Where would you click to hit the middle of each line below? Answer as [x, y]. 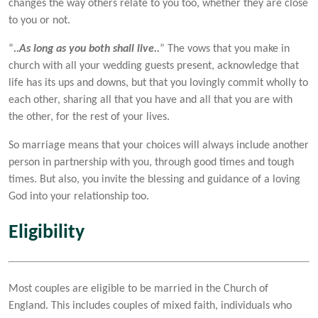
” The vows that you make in [225, 49]
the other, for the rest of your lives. [89, 117]
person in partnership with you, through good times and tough [151, 163]
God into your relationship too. [79, 197]
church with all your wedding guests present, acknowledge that [154, 66]
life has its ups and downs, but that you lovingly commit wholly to [158, 83]
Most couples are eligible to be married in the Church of [138, 289]
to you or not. [39, 21]
